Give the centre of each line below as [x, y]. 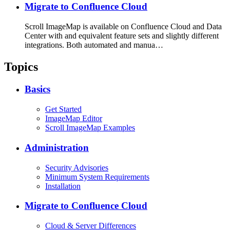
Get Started [63, 109]
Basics [37, 89]
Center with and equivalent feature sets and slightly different [122, 35]
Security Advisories [77, 167]
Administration [57, 147]
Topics [21, 66]
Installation [63, 186]
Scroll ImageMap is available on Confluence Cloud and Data [123, 26]
